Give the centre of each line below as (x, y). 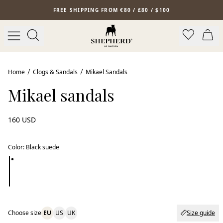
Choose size (25, 213)
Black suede (43, 147)
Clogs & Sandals (55, 72)
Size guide (201, 213)
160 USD (22, 120)
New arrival (29, 37)
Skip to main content (36, 7)
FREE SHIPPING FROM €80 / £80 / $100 (111, 10)
